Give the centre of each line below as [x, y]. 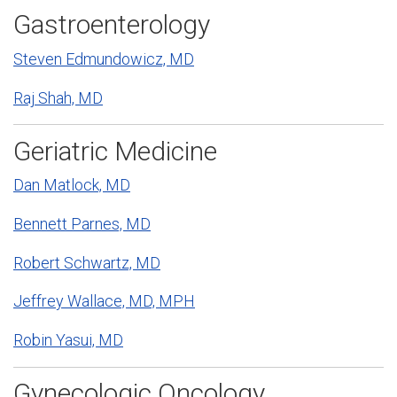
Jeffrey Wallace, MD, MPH [104, 301]
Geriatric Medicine [115, 151]
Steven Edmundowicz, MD [104, 58]
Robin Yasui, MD [68, 340]
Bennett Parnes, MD [82, 223]
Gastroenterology [112, 25]
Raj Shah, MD [58, 97]
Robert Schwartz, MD [87, 262]
